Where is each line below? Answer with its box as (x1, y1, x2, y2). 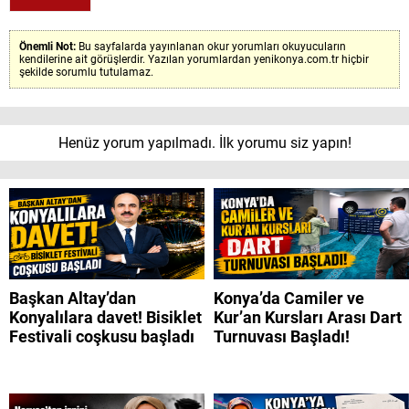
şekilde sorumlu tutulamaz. (19, 65, 153, 79)
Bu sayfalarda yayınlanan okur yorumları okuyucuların (79, 39, 346, 53)
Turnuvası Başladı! (214, 326, 350, 346)
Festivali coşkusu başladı (9, 326, 194, 346)
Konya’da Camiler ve (214, 288, 364, 308)
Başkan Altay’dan (9, 288, 136, 308)
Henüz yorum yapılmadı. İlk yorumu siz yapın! (58, 133, 351, 152)
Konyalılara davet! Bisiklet (9, 307, 202, 327)
